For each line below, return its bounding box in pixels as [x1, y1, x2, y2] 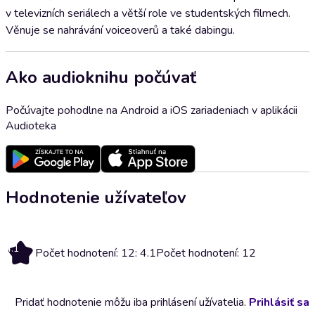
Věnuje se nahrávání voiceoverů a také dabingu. [6, 22, 235, 38]
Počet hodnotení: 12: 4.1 [35, 245, 156, 261]
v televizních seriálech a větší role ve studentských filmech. [6, 6, 290, 21]
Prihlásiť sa [249, 294, 309, 310]
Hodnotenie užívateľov [6, 186, 186, 209]
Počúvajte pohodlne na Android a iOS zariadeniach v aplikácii [6, 102, 297, 118]
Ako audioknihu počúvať [6, 65, 196, 89]
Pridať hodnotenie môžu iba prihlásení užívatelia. [15, 294, 249, 310]
